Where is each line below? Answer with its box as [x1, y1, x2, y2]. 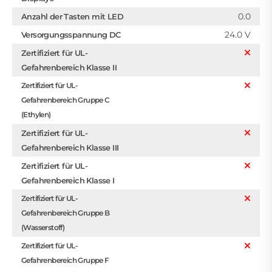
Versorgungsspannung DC [21, 29, 121, 39]
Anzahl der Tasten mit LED [21, 11, 123, 21]
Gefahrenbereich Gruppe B [21, 208, 110, 217]
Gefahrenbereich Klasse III [21, 142, 119, 152]
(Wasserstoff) [21, 222, 65, 232]
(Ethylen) [21, 109, 51, 119]
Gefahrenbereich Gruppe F [21, 255, 109, 265]
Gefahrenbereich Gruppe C [21, 95, 110, 104]
